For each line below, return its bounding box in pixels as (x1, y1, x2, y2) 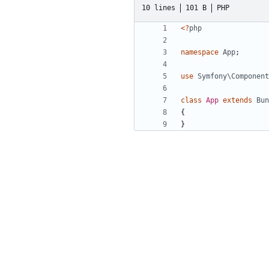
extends (223, 96, 252, 105)
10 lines (142, 3, 175, 12)
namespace (181, 48, 219, 57)
